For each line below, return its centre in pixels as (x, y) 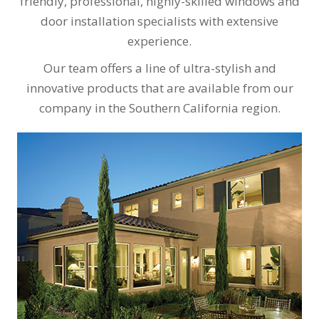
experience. (159, 41)
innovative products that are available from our (159, 88)
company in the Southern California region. (159, 108)
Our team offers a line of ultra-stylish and (159, 68)
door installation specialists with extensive (159, 21)
